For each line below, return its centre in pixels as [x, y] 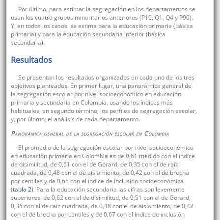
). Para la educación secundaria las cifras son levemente [108, 190]
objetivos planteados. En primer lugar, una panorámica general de [101, 86]
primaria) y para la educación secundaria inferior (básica [88, 34]
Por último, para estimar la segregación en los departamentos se [107, 9]
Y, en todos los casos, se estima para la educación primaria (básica [102, 26]
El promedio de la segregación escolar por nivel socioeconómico [106, 148]
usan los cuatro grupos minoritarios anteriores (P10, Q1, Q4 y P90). [102, 18]
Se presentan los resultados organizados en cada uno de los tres [106, 78]
